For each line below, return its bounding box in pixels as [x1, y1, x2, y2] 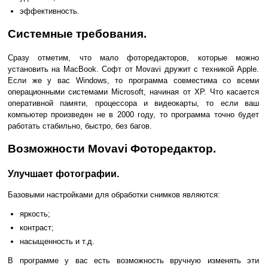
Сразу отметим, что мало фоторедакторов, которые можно [8, 53, 259, 62]
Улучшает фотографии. [8, 168, 119, 179]
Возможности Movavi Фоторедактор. [8, 142, 216, 156]
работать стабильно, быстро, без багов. [8, 121, 152, 130]
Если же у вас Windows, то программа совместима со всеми [8, 75, 259, 85]
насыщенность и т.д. [20, 236, 95, 246]
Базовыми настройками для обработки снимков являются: [8, 190, 220, 199]
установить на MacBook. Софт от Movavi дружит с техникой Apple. [8, 64, 259, 74]
